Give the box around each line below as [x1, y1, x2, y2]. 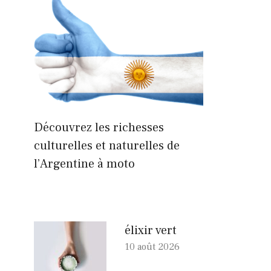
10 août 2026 [125, 240, 180, 253]
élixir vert [125, 222, 177, 238]
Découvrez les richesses [34, 119, 164, 135]
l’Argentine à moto [34, 155, 135, 172]
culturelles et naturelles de [34, 137, 180, 154]
